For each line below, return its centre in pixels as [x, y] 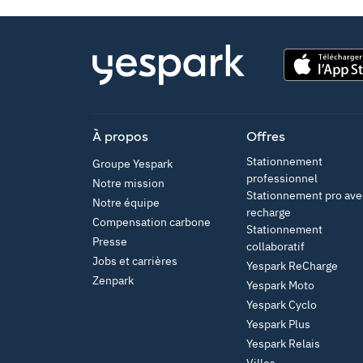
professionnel [282, 178]
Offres [266, 137]
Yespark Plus [278, 324]
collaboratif [275, 246]
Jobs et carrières [135, 261]
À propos [120, 137]
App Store [308, 88]
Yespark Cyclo [282, 305]
